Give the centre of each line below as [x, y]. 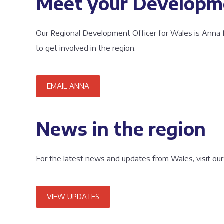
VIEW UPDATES [73, 197]
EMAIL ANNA [68, 86]
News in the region [121, 129]
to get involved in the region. [86, 48]
